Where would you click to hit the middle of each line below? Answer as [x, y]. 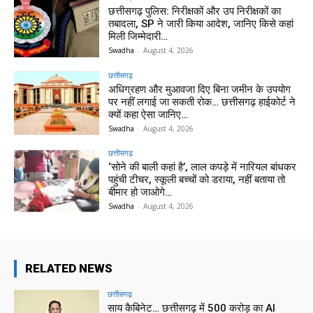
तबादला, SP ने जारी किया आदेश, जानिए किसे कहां [201, 23]
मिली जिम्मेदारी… [138, 36]
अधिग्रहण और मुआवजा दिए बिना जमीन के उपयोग [200, 89]
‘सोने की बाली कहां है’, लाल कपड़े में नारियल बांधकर [203, 167]
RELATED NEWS [69, 269]
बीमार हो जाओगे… [140, 192]
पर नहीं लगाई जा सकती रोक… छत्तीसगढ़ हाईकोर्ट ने [202, 102]
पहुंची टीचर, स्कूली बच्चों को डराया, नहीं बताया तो [197, 180]
